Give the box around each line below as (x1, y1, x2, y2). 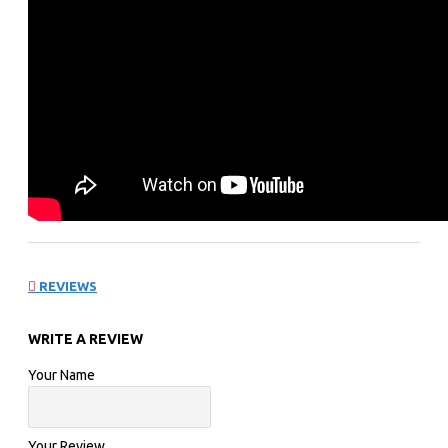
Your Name (28, 367, 95, 384)
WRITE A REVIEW (28, 331, 143, 348)
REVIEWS (36, 278, 97, 293)
